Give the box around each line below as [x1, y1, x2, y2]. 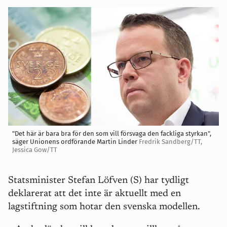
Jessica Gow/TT [12, 146, 57, 154]
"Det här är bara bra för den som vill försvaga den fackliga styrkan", [12, 130, 211, 137]
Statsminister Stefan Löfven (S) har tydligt [8, 176, 189, 185]
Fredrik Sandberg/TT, [139, 138, 202, 145]
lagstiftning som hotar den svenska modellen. [8, 202, 200, 212]
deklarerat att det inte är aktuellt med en [8, 189, 181, 199]
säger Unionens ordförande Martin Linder [12, 138, 137, 145]
